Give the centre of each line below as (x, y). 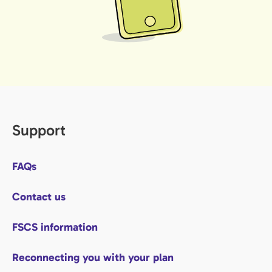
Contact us (39, 197)
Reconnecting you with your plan (93, 258)
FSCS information (55, 227)
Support (39, 131)
